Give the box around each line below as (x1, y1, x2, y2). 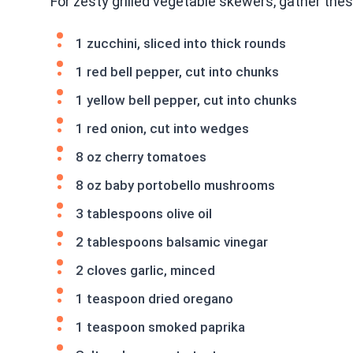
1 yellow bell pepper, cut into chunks (76, 92, 297, 108)
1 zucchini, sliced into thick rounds (76, 35, 286, 51)
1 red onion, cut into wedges (76, 121, 249, 136)
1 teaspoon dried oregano (76, 291, 233, 307)
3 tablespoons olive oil (76, 206, 212, 221)
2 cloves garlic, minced (76, 262, 215, 278)
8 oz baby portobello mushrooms (76, 177, 275, 193)
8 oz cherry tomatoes (76, 149, 206, 165)
